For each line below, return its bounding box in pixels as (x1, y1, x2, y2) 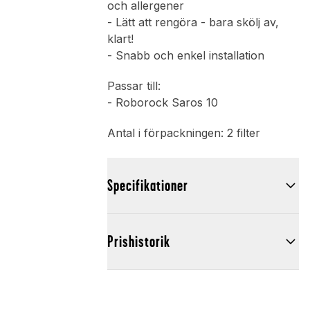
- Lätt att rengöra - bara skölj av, (107, 15, 279, 30)
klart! (107, 32, 134, 46)
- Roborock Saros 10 (107, 95, 218, 110)
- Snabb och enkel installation (107, 48, 264, 63)
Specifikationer (107, 176, 188, 195)
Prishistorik (107, 232, 170, 251)
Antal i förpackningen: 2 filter (107, 126, 260, 140)
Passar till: (107, 79, 161, 93)
